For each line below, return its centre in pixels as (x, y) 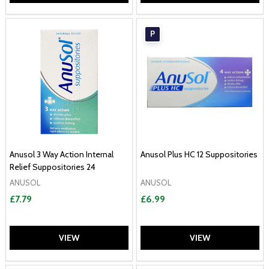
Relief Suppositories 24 (53, 167)
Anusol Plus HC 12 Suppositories (199, 154)
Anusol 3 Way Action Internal (62, 154)
